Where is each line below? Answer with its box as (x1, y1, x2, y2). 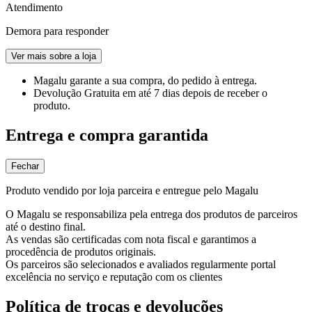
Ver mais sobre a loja (11, 50, 96, 61)
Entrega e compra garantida (6, 125, 208, 144)
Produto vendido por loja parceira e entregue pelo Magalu (6, 184, 258, 196)
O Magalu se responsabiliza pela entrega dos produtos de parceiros (6, 208, 297, 220)
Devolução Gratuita (33, 86, 123, 99)
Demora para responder (6, 24, 109, 37)
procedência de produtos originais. (6, 245, 156, 258)
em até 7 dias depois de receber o (123, 86, 267, 99)
